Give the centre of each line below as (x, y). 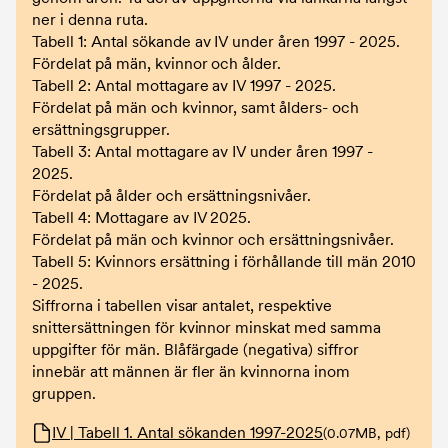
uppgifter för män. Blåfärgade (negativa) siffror (196, 349)
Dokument (69, 432)
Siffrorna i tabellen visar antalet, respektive (182, 305)
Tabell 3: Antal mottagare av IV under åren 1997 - (203, 151)
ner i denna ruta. (90, 19)
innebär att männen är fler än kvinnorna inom (191, 371)
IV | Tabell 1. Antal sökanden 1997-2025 (187, 432)
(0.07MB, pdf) (366, 433)
